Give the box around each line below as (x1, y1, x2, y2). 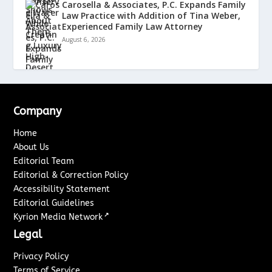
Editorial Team (13, 156, 75, 167)
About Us (13, 142, 50, 153)
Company (13, 104, 62, 118)
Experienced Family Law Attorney (62, 21, 203, 33)
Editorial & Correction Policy (13, 170, 129, 181)
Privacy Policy (13, 251, 69, 262)
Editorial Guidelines (13, 198, 95, 209)
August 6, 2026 (62, 35, 106, 44)
